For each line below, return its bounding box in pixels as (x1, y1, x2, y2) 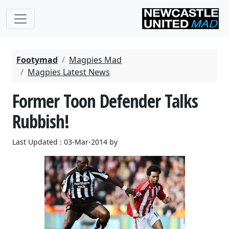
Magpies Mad (69, 54, 122, 65)
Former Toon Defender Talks (12, 88, 198, 113)
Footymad (16, 54, 58, 65)
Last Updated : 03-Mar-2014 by (12, 137, 118, 147)
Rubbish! (12, 109, 69, 133)
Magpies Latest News (28, 66, 110, 78)
